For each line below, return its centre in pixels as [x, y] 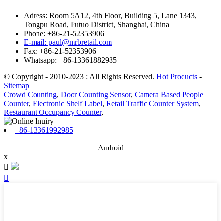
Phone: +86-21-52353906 [64, 34]
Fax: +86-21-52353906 [60, 51]
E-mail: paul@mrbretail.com [68, 42]
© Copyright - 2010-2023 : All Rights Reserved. [80, 77]
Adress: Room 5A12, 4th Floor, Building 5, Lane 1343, [110, 16]
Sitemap [17, 86]
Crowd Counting [30, 95]
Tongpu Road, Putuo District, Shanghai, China [96, 25]
